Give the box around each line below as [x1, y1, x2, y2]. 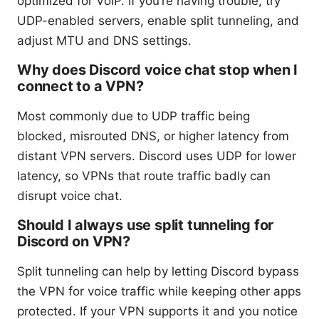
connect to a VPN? [17, 78, 144, 95]
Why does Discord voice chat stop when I [17, 61, 298, 79]
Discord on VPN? [17, 233, 131, 251]
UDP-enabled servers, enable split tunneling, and [17, 14, 299, 28]
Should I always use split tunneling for [17, 216, 274, 234]
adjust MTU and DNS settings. [17, 33, 192, 48]
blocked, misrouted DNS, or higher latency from [17, 129, 289, 144]
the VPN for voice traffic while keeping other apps [17, 284, 301, 299]
